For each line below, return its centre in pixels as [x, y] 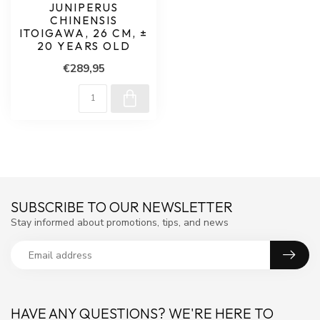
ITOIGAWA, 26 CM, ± [84, 33]
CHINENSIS [84, 20]
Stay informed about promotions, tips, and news [120, 222]
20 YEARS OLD [84, 46]
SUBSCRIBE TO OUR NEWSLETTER [122, 207]
